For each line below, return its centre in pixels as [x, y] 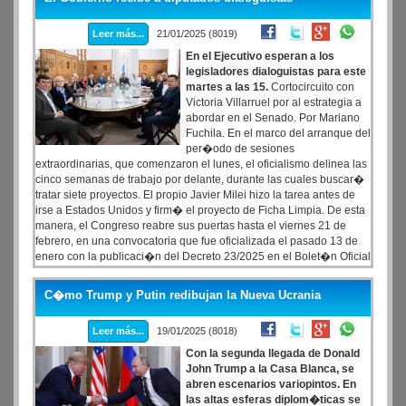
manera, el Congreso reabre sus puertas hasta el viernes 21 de [191, 226]
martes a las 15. [227, 87]
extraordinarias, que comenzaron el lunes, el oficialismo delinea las [201, 164]
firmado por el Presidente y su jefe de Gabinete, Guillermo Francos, [200, 272]
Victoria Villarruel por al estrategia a [274, 102]
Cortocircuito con [311, 87]
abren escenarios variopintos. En [271, 384]
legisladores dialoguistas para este [276, 72]
